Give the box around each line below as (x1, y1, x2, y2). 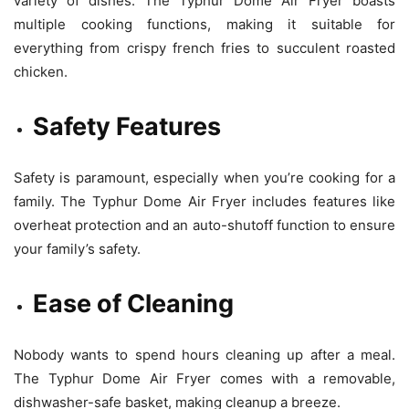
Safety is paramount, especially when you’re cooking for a (14, 168, 395, 186)
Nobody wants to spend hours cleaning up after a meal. (14, 345, 395, 363)
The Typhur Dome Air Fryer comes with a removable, (14, 369, 395, 387)
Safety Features (33, 110, 221, 142)
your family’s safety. (14, 239, 141, 257)
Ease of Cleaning (33, 288, 234, 319)
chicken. (14, 62, 68, 80)
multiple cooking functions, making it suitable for (14, 15, 395, 33)
